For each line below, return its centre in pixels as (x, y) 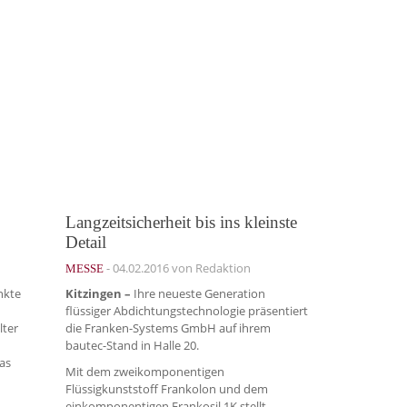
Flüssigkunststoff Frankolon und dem (167, 389)
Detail (86, 242)
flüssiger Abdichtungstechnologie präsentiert (187, 311)
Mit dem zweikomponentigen (145, 372)
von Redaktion (210, 268)
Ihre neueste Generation (198, 294)
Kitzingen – (98, 294)
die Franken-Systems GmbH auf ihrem (168, 328)
